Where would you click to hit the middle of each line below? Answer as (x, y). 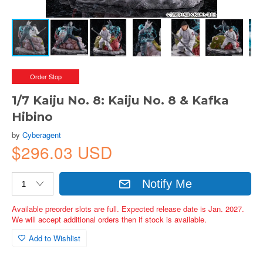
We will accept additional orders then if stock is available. (109, 219)
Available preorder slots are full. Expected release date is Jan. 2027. (128, 209)
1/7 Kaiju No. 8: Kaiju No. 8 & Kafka (120, 100)
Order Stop (45, 76)
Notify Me (167, 183)
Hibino (32, 117)
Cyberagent (42, 135)
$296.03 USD (62, 152)
